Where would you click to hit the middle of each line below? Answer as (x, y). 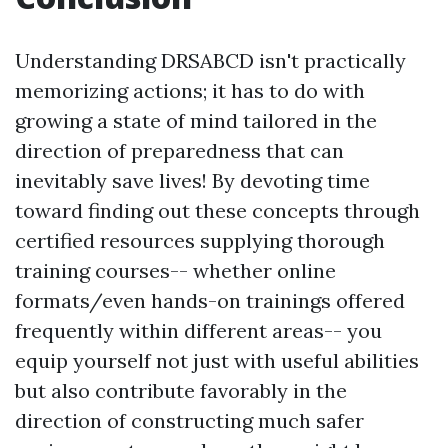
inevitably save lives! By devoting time (192, 181)
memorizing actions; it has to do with (190, 91)
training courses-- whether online (175, 271)
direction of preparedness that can (179, 151)
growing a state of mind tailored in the (196, 121)
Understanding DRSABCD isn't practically (210, 61)
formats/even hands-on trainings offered (210, 301)
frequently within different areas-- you (198, 331)
